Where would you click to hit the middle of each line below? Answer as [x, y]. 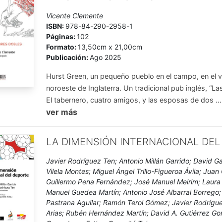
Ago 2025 [106, 57]
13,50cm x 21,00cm [110, 47]
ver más [62, 112]
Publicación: [68, 57]
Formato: [62, 47]
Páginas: [62, 36]
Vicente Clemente [75, 16]
